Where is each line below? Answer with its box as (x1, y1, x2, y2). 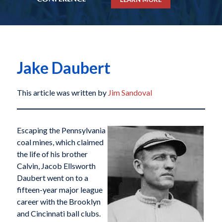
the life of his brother (16, 149, 88, 159)
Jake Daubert (16, 58, 111, 78)
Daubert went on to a (16, 173, 88, 183)
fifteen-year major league (16, 185, 103, 195)
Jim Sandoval (108, 88, 152, 98)
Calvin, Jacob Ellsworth (16, 161, 96, 171)
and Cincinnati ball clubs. (16, 209, 101, 219)
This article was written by (16, 88, 108, 98)
